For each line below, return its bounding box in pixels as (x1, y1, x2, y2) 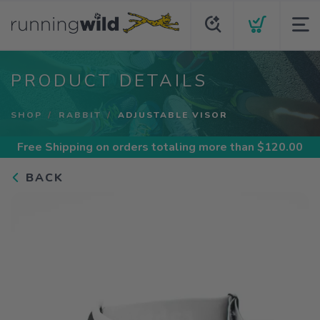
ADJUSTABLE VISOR (118, 109, 228, 121)
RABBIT (59, 109, 101, 121)
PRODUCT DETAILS (11, 69, 208, 92)
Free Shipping (17, 139, 93, 155)
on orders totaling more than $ (93, 139, 264, 155)
